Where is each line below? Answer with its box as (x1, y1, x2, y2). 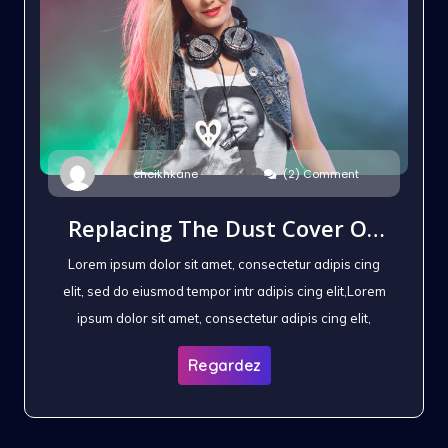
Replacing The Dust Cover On (67, 213, 381, 244)
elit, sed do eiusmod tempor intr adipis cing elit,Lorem (62, 283, 386, 300)
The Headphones (132, 243, 316, 274)
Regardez (187, 356, 261, 376)
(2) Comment (280, 165, 360, 182)
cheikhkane (132, 166, 198, 183)
